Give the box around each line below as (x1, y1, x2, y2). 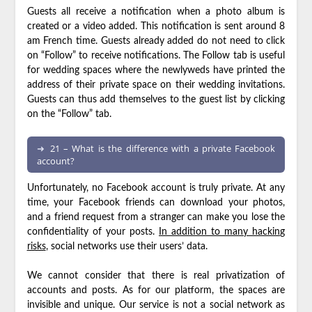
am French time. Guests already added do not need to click (26, 36, 286, 47)
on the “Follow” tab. (26, 109, 111, 120)
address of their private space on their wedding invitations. (26, 80, 286, 91)
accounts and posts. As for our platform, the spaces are (26, 286, 286, 296)
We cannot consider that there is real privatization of (26, 271, 286, 281)
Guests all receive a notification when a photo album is (26, 7, 286, 17)
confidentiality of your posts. (26, 227, 159, 237)
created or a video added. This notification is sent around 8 (26, 22, 286, 32)
